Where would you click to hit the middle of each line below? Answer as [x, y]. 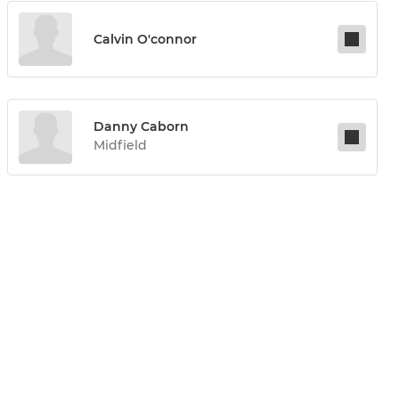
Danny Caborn [141, 127]
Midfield [120, 146]
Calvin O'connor [145, 40]
